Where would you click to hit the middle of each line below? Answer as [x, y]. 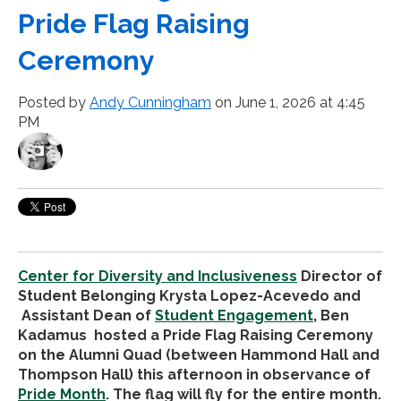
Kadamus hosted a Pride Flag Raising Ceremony [196, 335]
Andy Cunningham [150, 102]
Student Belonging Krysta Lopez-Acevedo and [191, 295]
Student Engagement [234, 315]
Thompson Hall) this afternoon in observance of [194, 374]
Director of [340, 276]
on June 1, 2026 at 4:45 [288, 102]
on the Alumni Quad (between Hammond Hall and [199, 354]
